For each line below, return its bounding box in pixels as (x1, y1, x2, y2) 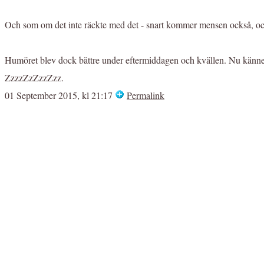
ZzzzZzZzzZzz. (5, 71, 64, 84)
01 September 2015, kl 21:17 (5, 89, 113, 102)
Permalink (127, 89, 164, 102)
